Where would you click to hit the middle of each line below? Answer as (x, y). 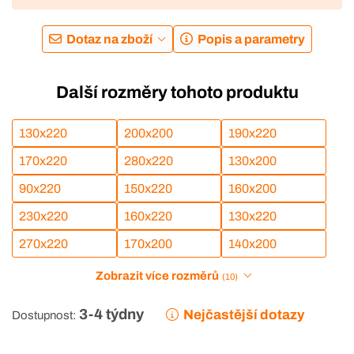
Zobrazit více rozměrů (158, 275)
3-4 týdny (111, 314)
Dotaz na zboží (110, 40)
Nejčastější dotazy (244, 314)
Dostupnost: (44, 315)
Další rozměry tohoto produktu (177, 93)
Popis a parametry (251, 40)
